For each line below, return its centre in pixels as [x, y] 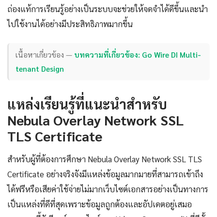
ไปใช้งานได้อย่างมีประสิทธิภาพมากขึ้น [70, 23]
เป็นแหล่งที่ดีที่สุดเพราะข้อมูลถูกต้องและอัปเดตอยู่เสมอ [100, 204]
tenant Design [40, 69]
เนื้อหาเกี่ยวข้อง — [45, 55]
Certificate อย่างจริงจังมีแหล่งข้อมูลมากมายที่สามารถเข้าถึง [105, 174]
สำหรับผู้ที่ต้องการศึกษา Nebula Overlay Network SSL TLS [105, 159]
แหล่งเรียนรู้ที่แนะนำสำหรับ [87, 103]
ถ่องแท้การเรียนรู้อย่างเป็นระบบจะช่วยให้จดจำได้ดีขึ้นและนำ [108, 8]
